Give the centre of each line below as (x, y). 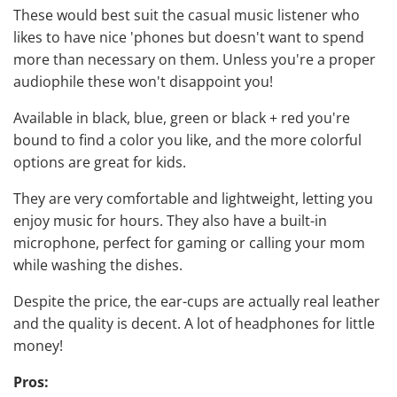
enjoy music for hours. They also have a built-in (170, 221)
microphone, (58, 243)
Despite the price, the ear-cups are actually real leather (197, 302)
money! (38, 346)
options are (54, 163)
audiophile (49, 82)
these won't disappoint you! (179, 82)
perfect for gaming (165, 243)
